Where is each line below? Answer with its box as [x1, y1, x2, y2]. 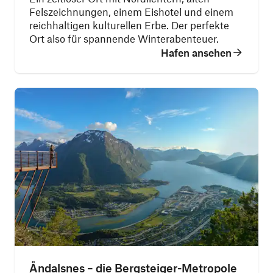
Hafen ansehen [161, 46, 232, 58]
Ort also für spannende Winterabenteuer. [29, 32, 219, 44]
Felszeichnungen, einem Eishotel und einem [29, 5, 233, 18]
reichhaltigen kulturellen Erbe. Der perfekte [29, 19, 229, 31]
